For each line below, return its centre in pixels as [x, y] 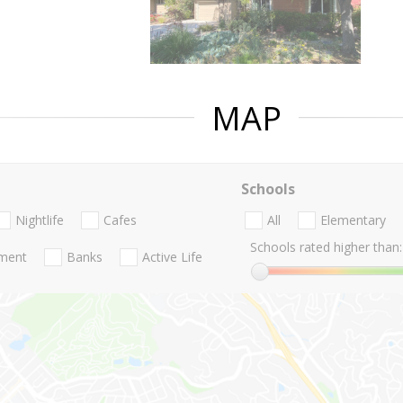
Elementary [353, 220]
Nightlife [40, 220]
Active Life [172, 257]
